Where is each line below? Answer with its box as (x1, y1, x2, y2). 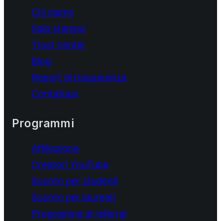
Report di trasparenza (32, 71, 127, 83)
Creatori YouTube (32, 158, 109, 171)
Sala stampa (32, 22, 85, 35)
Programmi (12, 116, 74, 130)
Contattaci (32, 87, 78, 100)
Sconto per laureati (32, 191, 115, 203)
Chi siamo (32, 6, 74, 18)
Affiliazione (32, 142, 79, 154)
